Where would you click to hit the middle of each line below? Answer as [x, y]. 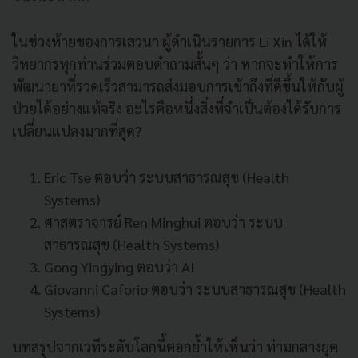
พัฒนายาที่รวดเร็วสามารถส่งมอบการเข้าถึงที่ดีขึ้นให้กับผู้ [178, 86]
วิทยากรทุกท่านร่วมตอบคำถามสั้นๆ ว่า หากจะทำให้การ [175, 63]
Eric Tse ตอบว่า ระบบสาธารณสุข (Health [167, 177]
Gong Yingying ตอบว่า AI [119, 266]
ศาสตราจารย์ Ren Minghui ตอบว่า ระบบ [163, 221]
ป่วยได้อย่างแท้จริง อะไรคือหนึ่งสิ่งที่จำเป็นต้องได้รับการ [177, 108]
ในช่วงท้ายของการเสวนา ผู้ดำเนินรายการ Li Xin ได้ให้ [170, 41]
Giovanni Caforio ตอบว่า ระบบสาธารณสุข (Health [195, 288]
